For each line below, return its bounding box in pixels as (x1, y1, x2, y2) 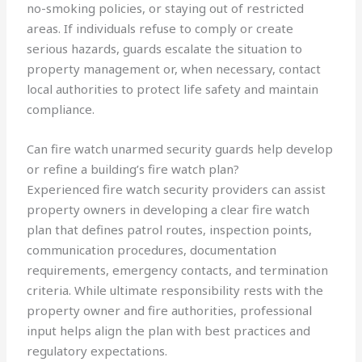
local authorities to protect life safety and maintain (27, 81, 319, 98)
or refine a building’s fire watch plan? (27, 161, 240, 178)
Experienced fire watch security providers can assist (27, 181, 326, 198)
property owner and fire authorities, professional (27, 302, 313, 319)
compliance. (27, 101, 95, 118)
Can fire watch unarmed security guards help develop (27, 141, 334, 158)
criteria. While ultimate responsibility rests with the (27, 282, 324, 299)
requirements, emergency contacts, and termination (27, 262, 329, 279)
